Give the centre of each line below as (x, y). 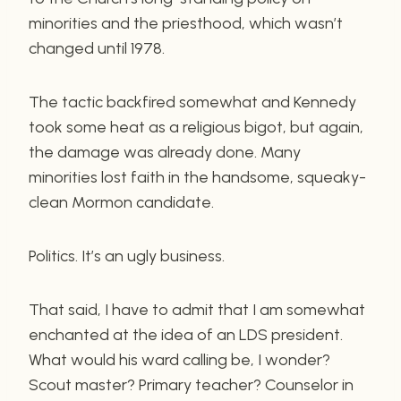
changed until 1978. (97, 48)
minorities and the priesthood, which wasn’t (186, 23)
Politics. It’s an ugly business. (127, 256)
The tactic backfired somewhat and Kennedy (192, 102)
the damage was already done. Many (165, 152)
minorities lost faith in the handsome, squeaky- (197, 177)
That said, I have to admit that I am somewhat (197, 309)
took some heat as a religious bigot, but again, (196, 127)
